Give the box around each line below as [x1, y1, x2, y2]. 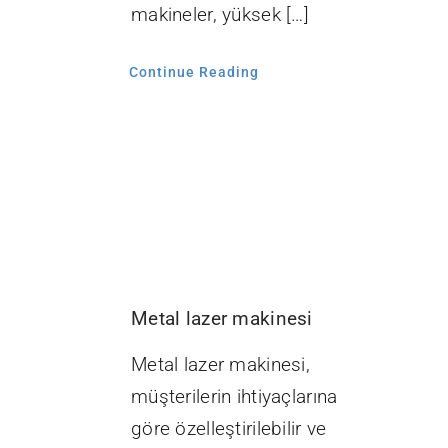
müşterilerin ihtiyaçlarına [131, 385, 338, 409]
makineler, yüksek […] [131, 3, 309, 27]
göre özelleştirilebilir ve [131, 417, 327, 441]
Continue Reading [129, 64, 259, 81]
